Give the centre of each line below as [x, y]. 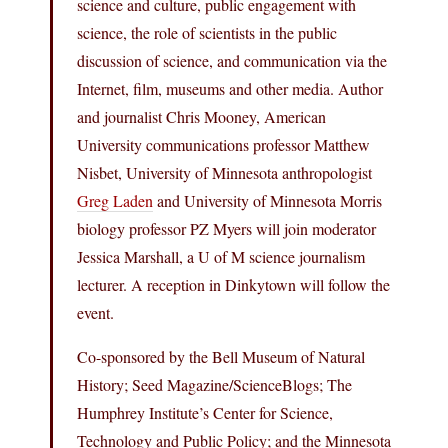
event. [95, 312]
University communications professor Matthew [223, 144]
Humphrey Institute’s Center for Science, [205, 412]
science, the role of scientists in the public [207, 32]
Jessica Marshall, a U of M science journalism [221, 256]
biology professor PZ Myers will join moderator [226, 228]
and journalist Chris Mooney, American [201, 116]
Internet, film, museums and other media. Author [230, 88]
